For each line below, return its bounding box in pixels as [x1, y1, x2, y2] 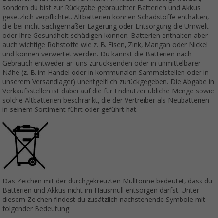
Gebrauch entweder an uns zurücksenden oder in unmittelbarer [2, 59, 200, 68]
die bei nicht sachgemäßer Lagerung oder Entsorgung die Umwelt [2, 22, 209, 31]
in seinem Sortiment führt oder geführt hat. [2, 106, 138, 114]
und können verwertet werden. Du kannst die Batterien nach [2, 50, 192, 58]
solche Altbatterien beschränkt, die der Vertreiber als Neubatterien [2, 96, 209, 105]
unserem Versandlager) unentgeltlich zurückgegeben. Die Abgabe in [2, 78, 214, 86]
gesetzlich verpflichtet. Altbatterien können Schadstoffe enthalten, [2, 13, 209, 21]
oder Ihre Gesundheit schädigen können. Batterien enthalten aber [2, 32, 208, 40]
